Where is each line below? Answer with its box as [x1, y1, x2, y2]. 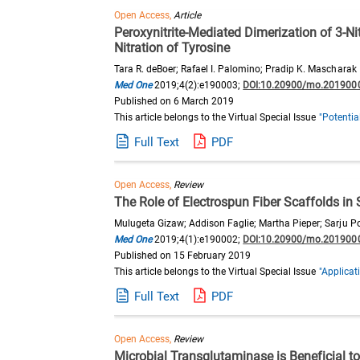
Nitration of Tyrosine [114, 40, 231, 55]
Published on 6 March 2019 [114, 96, 235, 107]
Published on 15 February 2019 [114, 250, 252, 261]
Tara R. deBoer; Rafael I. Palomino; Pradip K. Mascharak [114, 63, 357, 75]
